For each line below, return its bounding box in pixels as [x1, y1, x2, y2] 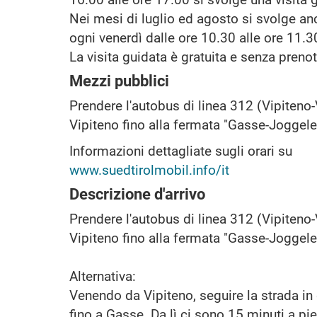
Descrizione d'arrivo [69, 185, 205, 203]
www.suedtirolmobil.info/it [69, 161, 229, 178]
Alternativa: [69, 267, 136, 284]
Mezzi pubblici [69, 71, 169, 90]
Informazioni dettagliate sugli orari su [69, 142, 292, 159]
